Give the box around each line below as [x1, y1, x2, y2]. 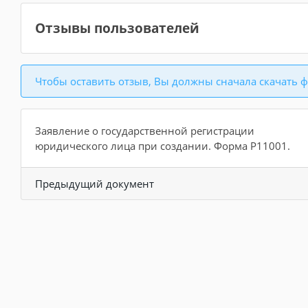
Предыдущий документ [35, 176, 154, 190]
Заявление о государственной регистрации [35, 123, 254, 137]
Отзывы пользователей [35, 19, 199, 36]
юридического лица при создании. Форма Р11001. [35, 138, 290, 153]
